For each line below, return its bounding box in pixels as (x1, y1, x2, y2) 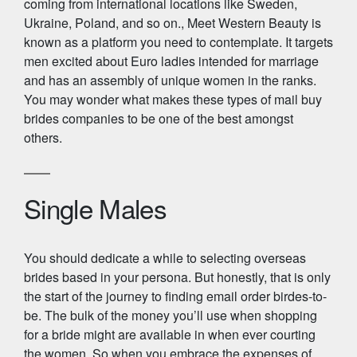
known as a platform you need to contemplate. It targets (24, 33, 333, 51)
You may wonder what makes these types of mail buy (24, 90, 322, 108)
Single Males (24, 189, 167, 226)
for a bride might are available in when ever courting (24, 325, 316, 343)
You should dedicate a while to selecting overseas (24, 249, 306, 267)
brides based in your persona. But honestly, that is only (24, 268, 331, 286)
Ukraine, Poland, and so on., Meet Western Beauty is (24, 14, 321, 32)
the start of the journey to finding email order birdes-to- (24, 287, 327, 305)
